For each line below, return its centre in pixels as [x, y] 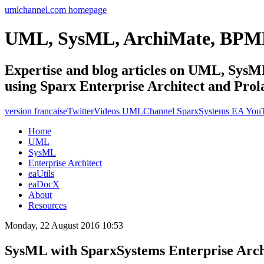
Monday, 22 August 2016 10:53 [64, 225]
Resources [47, 205]
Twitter [80, 111]
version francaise [36, 111]
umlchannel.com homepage [56, 10]
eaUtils [41, 173]
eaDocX [44, 184]
